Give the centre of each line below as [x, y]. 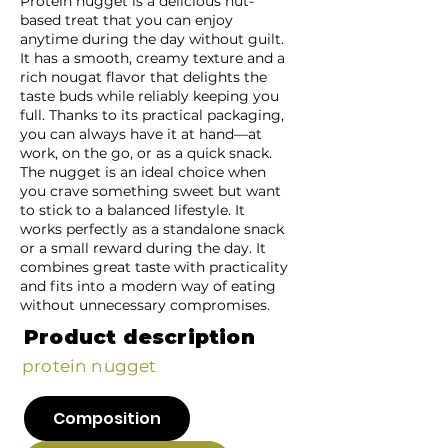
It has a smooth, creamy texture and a [152, 58]
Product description [139, 337]
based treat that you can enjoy [126, 20]
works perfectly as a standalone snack [152, 229]
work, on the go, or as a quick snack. [146, 153]
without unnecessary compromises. [145, 305]
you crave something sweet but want [150, 191]
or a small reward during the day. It [143, 248]
